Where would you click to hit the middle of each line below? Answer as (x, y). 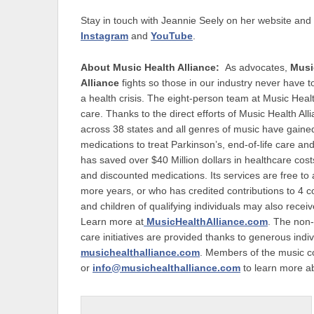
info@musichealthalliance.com (166, 268)
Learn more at (112, 221)
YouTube (172, 36)
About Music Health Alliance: (153, 67)
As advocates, (258, 67)
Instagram (104, 36)
